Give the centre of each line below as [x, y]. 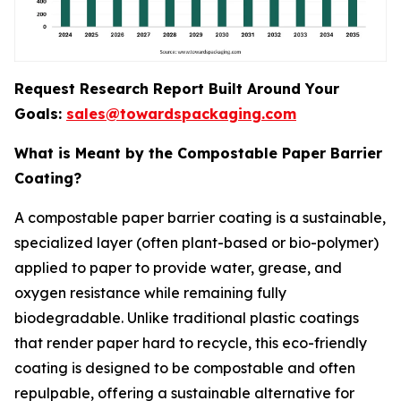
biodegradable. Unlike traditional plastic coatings [187, 318]
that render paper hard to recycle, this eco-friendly [191, 343]
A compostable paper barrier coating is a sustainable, [200, 218]
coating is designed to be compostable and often [185, 368]
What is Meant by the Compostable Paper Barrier [198, 153]
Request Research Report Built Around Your [177, 89]
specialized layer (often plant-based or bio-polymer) [196, 243]
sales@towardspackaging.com [181, 114]
